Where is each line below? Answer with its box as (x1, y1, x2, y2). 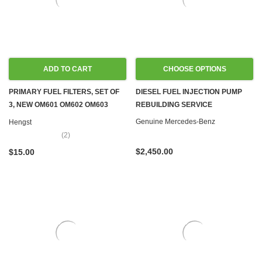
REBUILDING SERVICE (136, 101, 212, 109)
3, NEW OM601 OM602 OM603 (9, 101, 108, 109)
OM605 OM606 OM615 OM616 (9, 113, 108, 122)
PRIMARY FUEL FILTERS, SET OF (9, 88, 119, 96)
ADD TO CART (43, 65, 92, 73)
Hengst (9, 118, 32, 126)
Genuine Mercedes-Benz (136, 118, 215, 126)
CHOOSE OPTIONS (163, 65, 226, 73)
